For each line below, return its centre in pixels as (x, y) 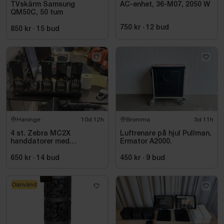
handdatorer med (40, 141)
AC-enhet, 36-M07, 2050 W (165, 4)
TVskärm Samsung (43, 4)
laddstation (31, 149)
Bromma (138, 119)
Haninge (28, 119)
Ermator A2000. (146, 141)
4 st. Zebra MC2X (40, 133)
